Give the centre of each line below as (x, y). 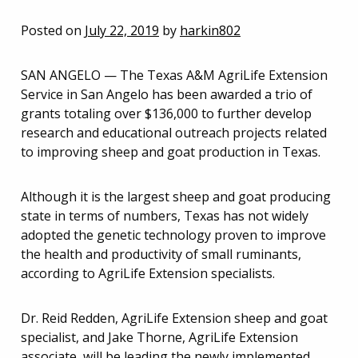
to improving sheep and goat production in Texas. (171, 152)
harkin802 (210, 30)
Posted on (53, 30)
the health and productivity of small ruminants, (161, 254)
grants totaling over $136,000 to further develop (166, 113)
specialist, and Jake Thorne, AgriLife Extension (159, 337)
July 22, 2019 (122, 30)
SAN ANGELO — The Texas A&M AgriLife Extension (174, 75)
